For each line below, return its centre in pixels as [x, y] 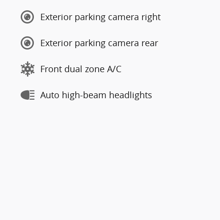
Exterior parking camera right [100, 17]
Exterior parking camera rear [99, 43]
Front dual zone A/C [81, 69]
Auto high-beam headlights [96, 95]
